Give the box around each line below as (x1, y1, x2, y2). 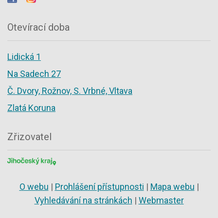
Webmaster (138, 195, 184, 205)
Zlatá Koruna (7, 103, 55, 113)
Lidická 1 (7, 52, 41, 62)
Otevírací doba (7, 21, 70, 34)
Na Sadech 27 (7, 69, 61, 79)
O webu (19, 181, 49, 192)
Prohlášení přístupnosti (54, 181, 144, 192)
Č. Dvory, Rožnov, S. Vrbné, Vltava (7, 86, 132, 96)
